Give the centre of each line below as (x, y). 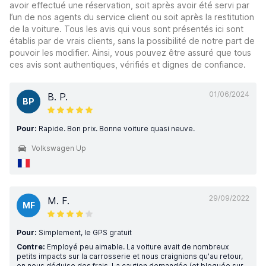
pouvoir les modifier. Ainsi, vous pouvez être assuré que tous (130, 53)
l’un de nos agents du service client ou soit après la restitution (132, 17)
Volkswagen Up (59, 148)
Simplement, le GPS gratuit (84, 232)
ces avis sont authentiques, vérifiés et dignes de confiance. (128, 64)
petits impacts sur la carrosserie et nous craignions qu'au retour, (130, 256)
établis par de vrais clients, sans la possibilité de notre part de (132, 41)
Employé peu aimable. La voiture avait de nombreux (137, 247)
